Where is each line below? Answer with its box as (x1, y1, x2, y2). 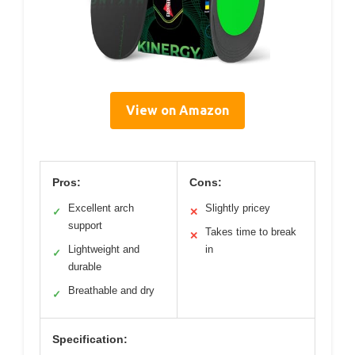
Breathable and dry (68, 284, 155, 296)
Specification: (52, 333, 128, 345)
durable (68, 261, 101, 273)
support (68, 219, 102, 231)
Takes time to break (205, 226, 296, 238)
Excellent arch (68, 202, 134, 214)
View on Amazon (126, 103, 229, 117)
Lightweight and (68, 243, 139, 255)
